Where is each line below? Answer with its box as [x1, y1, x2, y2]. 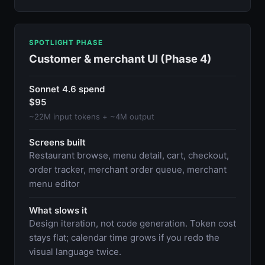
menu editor [29, 177, 80, 189]
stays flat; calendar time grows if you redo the [29, 231, 219, 243]
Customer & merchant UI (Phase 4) [29, 51, 212, 65]
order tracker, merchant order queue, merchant [29, 163, 227, 175]
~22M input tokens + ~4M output [29, 111, 154, 121]
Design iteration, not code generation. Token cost [29, 217, 236, 229]
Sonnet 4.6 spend [29, 83, 105, 95]
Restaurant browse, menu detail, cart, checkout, [29, 149, 229, 161]
